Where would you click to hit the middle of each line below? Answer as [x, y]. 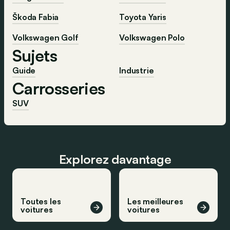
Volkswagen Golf [45, 37]
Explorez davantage [115, 159]
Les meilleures [155, 201]
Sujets [35, 55]
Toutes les [41, 201]
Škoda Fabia [36, 17]
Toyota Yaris [143, 17]
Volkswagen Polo [152, 37]
